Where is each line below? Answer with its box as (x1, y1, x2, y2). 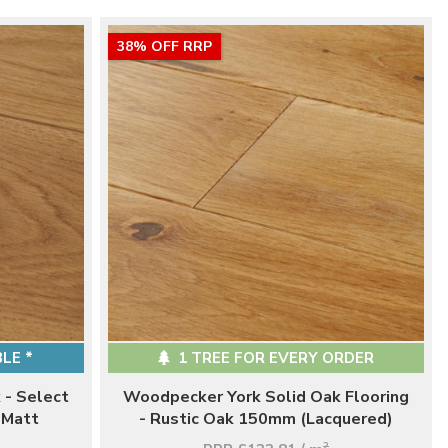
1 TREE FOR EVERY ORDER (174, 348, 374, 368)
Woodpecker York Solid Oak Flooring (123, 386, 409, 408)
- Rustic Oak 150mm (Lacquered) (139, 408, 393, 430)
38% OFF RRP (117, 37, 212, 56)
